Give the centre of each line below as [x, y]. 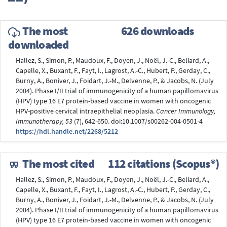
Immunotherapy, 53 [44, 122]
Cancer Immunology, [186, 111]
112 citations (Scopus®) [163, 163]
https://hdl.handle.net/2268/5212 [67, 132]
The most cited [57, 163]
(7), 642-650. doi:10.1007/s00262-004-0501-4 [138, 122]
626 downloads [158, 31]
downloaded [39, 45]
